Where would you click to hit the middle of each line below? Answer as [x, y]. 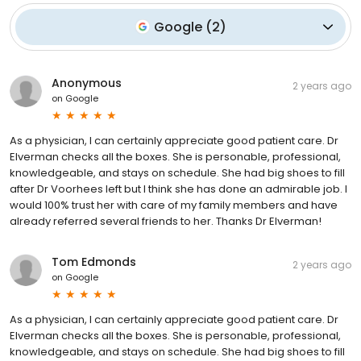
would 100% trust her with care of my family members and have [174, 205]
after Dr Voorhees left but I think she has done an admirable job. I [178, 189]
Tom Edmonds [94, 261]
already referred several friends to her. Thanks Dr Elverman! [166, 221]
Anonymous [87, 83]
